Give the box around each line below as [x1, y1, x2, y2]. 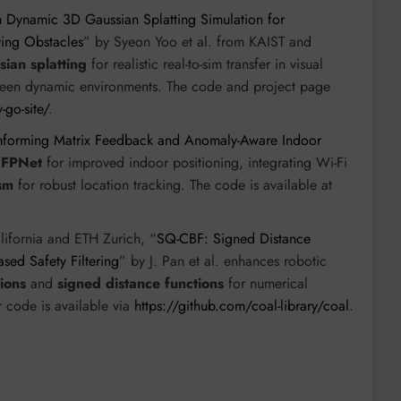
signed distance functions [57, 272, 224, 294]
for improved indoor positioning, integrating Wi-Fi [42, 151, 347, 173]
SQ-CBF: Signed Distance [157, 227, 311, 249]
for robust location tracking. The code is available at [13, 174, 332, 195]
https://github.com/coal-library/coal [134, 294, 349, 316]
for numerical [224, 272, 308, 294]
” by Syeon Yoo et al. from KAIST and [83, 30, 311, 52]
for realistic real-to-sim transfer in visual [87, 53, 323, 74]
